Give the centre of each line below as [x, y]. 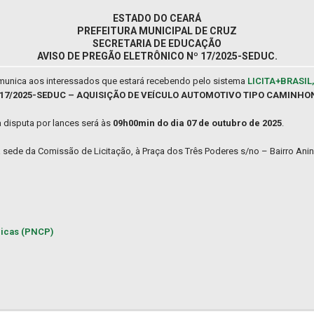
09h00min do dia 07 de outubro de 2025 [197, 123]
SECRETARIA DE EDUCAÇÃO [157, 44]
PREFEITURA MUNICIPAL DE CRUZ [157, 31]
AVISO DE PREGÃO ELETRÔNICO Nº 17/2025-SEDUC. [157, 56]
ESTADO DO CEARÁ [157, 19]
